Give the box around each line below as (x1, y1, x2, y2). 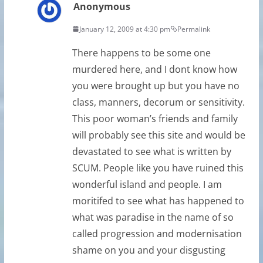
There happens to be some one (72, 46, 211, 59)
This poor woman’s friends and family (72, 112, 238, 125)
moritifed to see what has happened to (72, 194, 244, 207)
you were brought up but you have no (72, 79, 240, 92)
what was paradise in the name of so (72, 210, 234, 224)
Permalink (177, 23, 210, 34)
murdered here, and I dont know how (72, 62, 237, 76)
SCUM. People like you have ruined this (72, 161, 244, 174)
